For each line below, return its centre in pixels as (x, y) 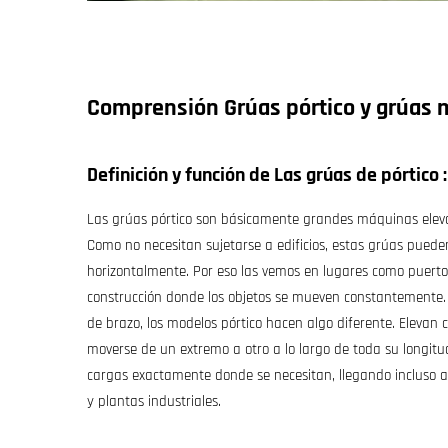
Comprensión (155, 107)
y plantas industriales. (154, 401)
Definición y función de (180, 174)
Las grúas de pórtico (358, 174)
